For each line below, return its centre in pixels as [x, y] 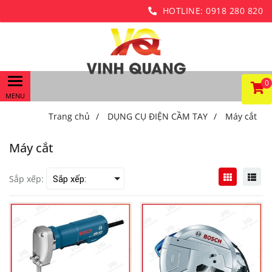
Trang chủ [69, 116]
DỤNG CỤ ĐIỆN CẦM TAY [158, 116]
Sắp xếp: [26, 178]
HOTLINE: [183, 11]
